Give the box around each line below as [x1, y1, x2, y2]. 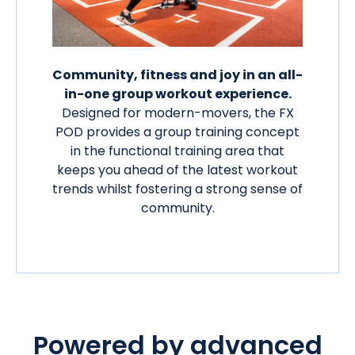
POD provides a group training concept [55, 123, 300, 142]
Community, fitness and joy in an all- [52, 66, 303, 85]
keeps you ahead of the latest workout [57, 161, 298, 180]
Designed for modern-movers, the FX [61, 104, 294, 123]
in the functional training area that [71, 142, 284, 161]
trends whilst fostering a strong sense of [52, 180, 303, 199]
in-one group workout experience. [63, 85, 292, 104]
